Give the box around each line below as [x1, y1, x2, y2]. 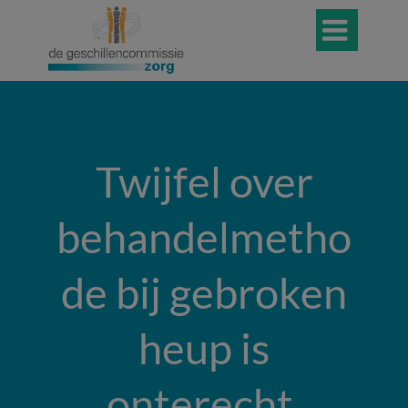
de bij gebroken [61, 267, 347, 318]
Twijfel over [95, 156, 313, 207]
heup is [138, 322, 270, 373]
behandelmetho [56, 211, 352, 262]
